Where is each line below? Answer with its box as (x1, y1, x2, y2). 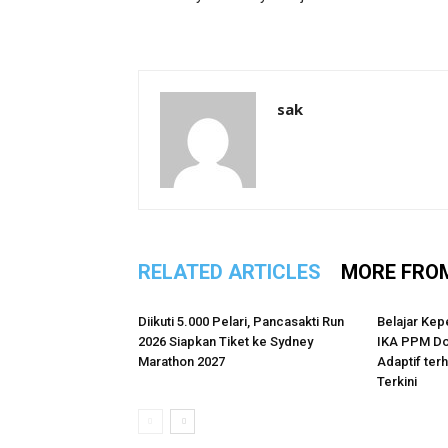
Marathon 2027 (138, 354, 225, 369)
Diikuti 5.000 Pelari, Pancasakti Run (138, 314, 344, 329)
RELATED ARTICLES (138, 260, 321, 284)
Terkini (377, 374, 417, 389)
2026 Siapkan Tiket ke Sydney (138, 334, 313, 349)
